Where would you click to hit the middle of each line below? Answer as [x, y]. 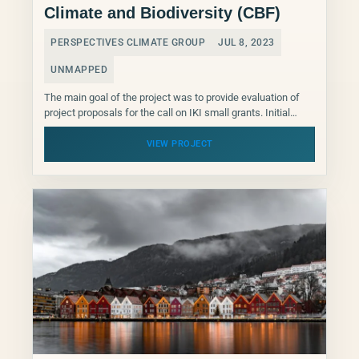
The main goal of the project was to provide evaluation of [172, 98]
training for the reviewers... [104, 128]
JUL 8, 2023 [246, 43]
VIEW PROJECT [179, 144]
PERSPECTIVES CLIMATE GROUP [128, 43]
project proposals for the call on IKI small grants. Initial [167, 113]
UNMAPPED [79, 70]
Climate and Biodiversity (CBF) [162, 13]
